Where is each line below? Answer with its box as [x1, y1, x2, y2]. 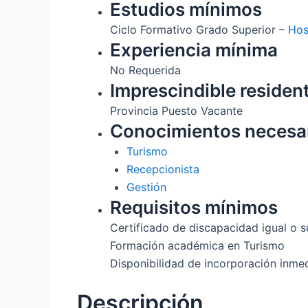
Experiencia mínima [110, 38, 278, 60]
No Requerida [110, 63, 181, 77]
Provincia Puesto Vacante [110, 103, 243, 118]
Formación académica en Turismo [110, 238, 285, 252]
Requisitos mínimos [110, 196, 278, 218]
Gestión [126, 179, 166, 194]
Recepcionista [126, 162, 199, 176]
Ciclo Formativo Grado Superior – [110, 22, 288, 36]
